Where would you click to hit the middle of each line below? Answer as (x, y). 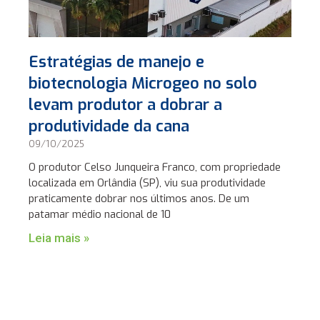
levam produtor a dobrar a (126, 105)
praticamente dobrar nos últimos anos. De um (139, 199)
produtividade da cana (109, 126)
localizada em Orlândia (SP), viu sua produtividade (147, 183)
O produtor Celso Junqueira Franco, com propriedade (155, 167)
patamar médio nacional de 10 (100, 215)
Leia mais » (59, 238)
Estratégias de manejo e (117, 62)
